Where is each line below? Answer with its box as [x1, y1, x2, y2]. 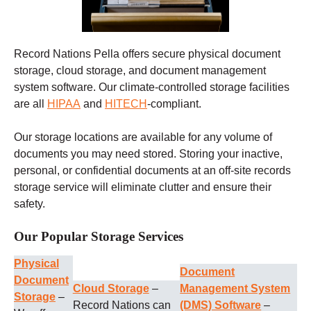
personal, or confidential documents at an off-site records [14, 165, 291, 177]
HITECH [105, 98, 147, 110]
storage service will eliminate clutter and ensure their [14, 181, 271, 194]
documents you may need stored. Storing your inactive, [14, 148, 283, 160]
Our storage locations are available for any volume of [14, 131, 272, 144]
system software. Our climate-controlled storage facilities [14, 81, 289, 94]
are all [14, 98, 47, 110]
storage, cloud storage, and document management [14, 65, 266, 77]
